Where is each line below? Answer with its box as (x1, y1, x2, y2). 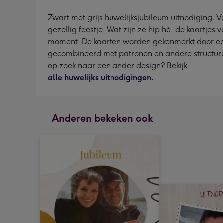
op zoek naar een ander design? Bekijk (48, 60, 189, 70)
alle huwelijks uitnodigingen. (48, 72, 154, 82)
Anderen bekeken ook (52, 112, 153, 124)
